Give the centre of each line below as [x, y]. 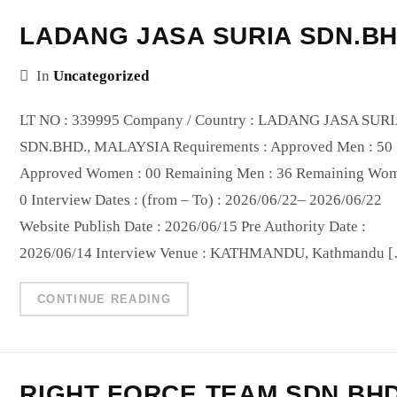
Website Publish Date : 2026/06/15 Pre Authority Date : [193, 226]
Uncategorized [101, 75]
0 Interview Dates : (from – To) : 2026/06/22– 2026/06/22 [201, 199]
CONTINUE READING [104, 299]
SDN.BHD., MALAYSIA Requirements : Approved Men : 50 [206, 146]
